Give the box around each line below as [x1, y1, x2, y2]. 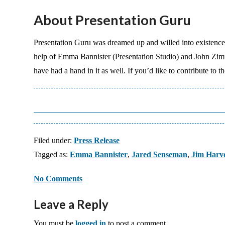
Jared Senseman [132, 150, 187, 159]
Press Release [74, 136, 120, 145]
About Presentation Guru [34, 12, 191, 28]
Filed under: [34, 136, 74, 145]
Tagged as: [34, 150, 70, 159]
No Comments [34, 174, 82, 183]
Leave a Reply [34, 197, 108, 211]
